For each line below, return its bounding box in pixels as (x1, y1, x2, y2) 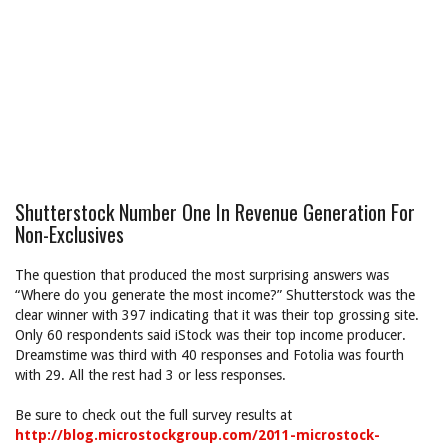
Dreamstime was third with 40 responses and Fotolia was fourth (15, 347, 404, 363)
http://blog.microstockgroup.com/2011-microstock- (15, 427, 380, 443)
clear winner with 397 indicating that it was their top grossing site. (15, 307, 419, 323)
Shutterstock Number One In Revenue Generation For (15, 197, 415, 227)
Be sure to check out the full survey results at (15, 407, 292, 423)
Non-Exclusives (15, 219, 124, 249)
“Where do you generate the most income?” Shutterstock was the (15, 287, 415, 303)
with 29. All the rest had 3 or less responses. (15, 367, 286, 383)
